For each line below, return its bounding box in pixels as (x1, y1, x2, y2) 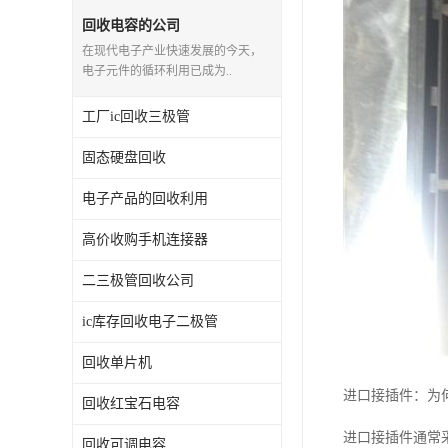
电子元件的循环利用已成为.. (82, 64, 232, 78)
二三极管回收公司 (82, 273, 194, 288)
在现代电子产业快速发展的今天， (82, 44, 262, 58)
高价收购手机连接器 (82, 232, 208, 247)
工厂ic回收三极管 (82, 109, 190, 124)
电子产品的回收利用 (82, 191, 208, 206)
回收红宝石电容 (82, 396, 180, 411)
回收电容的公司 (82, 18, 180, 33)
